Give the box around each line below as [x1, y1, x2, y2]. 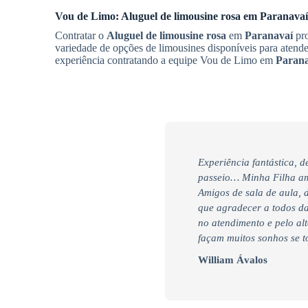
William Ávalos [198, 254, 267, 266]
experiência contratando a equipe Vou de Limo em [55, 54, 276, 67]
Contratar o [55, 30, 107, 42]
